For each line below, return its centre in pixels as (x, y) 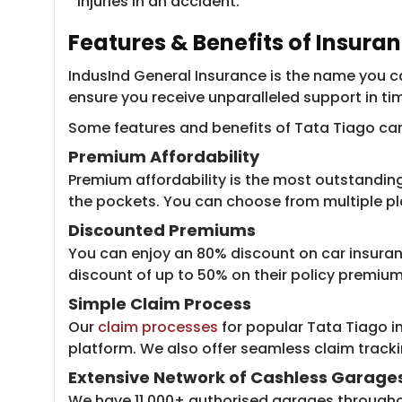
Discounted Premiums (162, 230)
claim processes (158, 327)
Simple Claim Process (160, 304)
